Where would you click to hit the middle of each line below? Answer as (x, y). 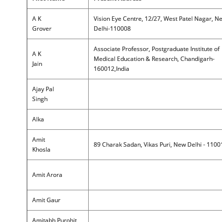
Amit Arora (47, 175)
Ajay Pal (43, 89)
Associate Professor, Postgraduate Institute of (156, 49)
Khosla (41, 149)
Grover (42, 28)
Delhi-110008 (112, 28)
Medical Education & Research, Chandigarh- (154, 59)
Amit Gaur (46, 200)
